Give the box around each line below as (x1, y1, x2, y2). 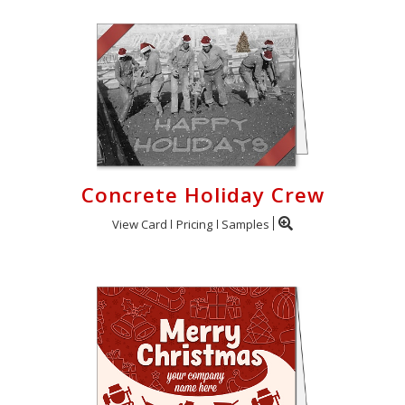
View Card (112, 216, 167, 232)
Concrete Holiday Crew (80, 181, 325, 209)
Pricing (176, 216, 212, 232)
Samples (221, 216, 269, 232)
